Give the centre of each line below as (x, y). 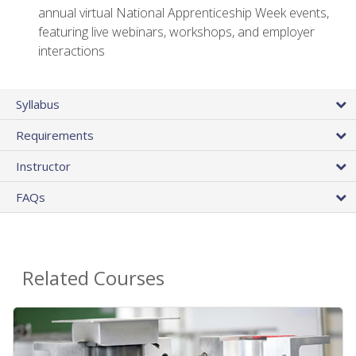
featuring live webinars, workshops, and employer (176, 32)
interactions (72, 51)
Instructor (43, 166)
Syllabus (38, 104)
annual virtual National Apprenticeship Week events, (184, 13)
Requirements (55, 135)
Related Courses (93, 278)
